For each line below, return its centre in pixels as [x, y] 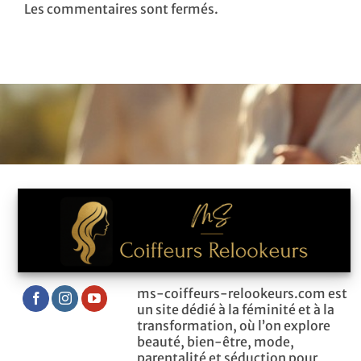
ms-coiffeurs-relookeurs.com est [242, 293]
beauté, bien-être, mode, [215, 341]
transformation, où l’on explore [233, 325]
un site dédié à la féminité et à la [235, 309]
